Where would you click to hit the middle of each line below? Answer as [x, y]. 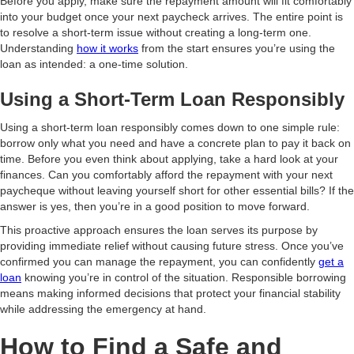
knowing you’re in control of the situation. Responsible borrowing [184, 277]
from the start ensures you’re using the [237, 48]
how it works [107, 48]
